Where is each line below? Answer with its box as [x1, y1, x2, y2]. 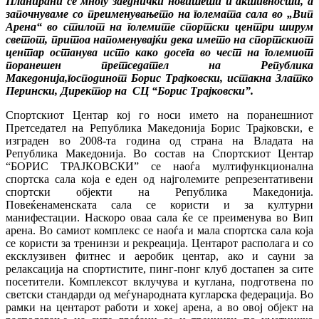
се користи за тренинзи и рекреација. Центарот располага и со [6, 236, 313, 249]
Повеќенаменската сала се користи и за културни [6, 198, 313, 211]
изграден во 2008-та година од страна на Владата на [6, 134, 313, 147]
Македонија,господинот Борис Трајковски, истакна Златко [6, 71, 313, 84]
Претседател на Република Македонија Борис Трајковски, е [6, 121, 313, 134]
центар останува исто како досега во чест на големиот [6, 46, 313, 58]
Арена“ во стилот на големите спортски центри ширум [6, 20, 313, 33]
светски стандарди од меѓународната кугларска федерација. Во [6, 288, 313, 300]
